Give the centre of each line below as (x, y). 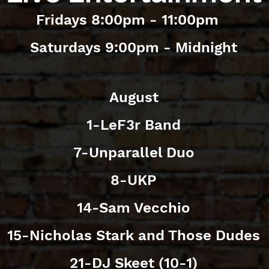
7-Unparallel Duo (134, 153)
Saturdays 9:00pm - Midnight (134, 47)
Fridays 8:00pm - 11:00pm (134, 20)
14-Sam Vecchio (134, 208)
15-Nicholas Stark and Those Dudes (134, 235)
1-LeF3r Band (134, 125)
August (134, 97)
